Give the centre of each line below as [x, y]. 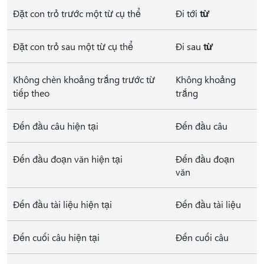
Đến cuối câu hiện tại [56, 237]
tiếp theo [31, 93]
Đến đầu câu [202, 126]
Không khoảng [206, 79]
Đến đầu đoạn [205, 159]
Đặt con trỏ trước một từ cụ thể [77, 13]
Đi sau [189, 46]
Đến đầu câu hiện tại [56, 126]
